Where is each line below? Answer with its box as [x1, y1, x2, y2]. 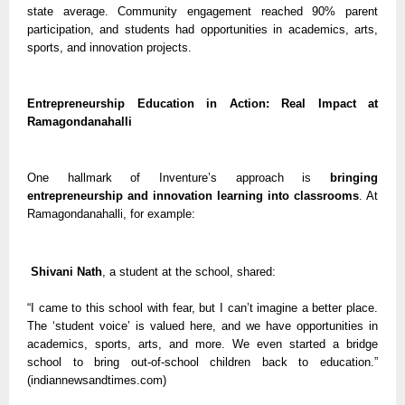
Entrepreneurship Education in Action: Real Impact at [27, 96, 378, 110]
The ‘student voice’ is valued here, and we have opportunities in [27, 318, 378, 333]
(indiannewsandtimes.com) [27, 372, 166, 387]
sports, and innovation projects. [27, 40, 192, 54]
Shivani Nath [27, 264, 102, 278]
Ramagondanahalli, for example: [27, 206, 195, 221]
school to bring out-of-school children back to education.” [27, 354, 378, 369]
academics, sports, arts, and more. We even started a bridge [27, 336, 378, 351]
